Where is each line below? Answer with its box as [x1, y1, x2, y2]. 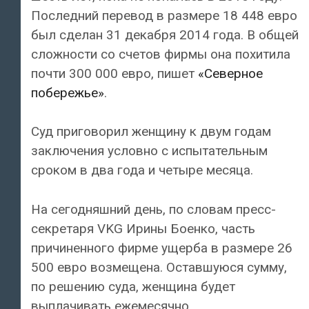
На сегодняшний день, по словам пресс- [31, 201, 276, 217]
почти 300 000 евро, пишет [31, 65, 198, 81]
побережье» [31, 84, 104, 101]
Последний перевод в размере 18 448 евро [31, 7, 297, 23]
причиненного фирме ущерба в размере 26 [31, 239, 292, 256]
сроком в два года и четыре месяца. [31, 162, 253, 179]
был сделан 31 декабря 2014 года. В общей [31, 26, 299, 43]
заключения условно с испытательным [31, 143, 268, 159]
